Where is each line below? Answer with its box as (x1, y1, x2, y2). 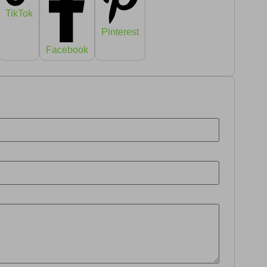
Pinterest (101, 26, 139, 37)
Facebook (46, 44, 88, 55)
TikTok (5, 8, 33, 18)
